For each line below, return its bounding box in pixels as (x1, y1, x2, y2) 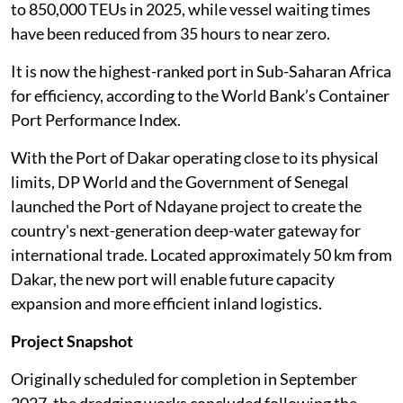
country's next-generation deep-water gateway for (11, 219, 361, 240)
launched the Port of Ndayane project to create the (11, 195, 362, 216)
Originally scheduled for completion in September (11, 368, 357, 389)
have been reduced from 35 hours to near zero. (11, 22, 333, 43)
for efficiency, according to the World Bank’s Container (11, 85, 390, 105)
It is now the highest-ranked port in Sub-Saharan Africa (11, 60, 391, 81)
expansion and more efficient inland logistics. (11, 292, 325, 313)
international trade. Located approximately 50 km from (11, 244, 392, 264)
